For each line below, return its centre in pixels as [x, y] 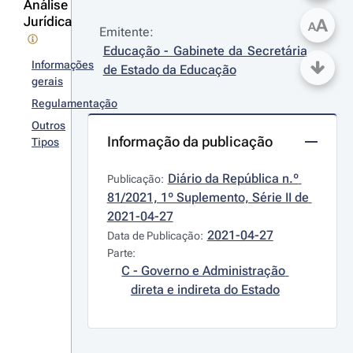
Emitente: [126, 32]
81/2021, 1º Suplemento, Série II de [208, 197]
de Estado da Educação [169, 70]
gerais [47, 81]
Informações [63, 65]
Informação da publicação [190, 141]
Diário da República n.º [233, 178]
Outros [48, 125]
